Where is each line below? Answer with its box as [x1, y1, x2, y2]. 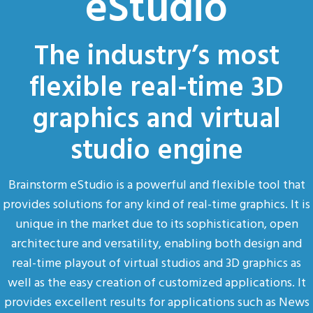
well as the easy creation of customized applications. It [7, 272, 306, 291]
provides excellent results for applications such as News [3, 292, 310, 311]
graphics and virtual [32, 96, 281, 138]
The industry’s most [34, 33, 279, 75]
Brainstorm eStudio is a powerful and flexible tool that [8, 175, 305, 194]
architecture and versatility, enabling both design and [11, 233, 302, 252]
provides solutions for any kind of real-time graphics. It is [3, 194, 310, 213]
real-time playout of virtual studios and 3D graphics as [12, 253, 301, 272]
